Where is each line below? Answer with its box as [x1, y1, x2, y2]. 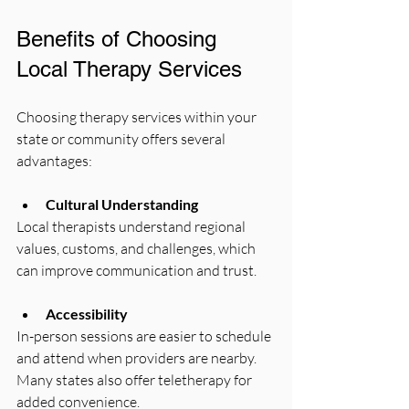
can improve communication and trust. [16, 260, 257, 279]
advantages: [16, 151, 92, 170]
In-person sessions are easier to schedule [16, 326, 274, 345]
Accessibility [46, 304, 128, 322]
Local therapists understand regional [16, 216, 248, 236]
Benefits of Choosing [16, 26, 223, 51]
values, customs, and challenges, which [16, 238, 258, 257]
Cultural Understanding [46, 194, 198, 213]
